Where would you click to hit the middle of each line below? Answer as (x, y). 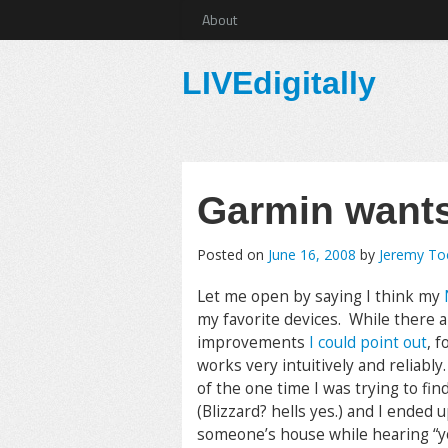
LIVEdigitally (279, 83)
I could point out (368, 342)
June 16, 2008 (312, 254)
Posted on (232, 254)
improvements (253, 342)
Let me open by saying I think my (320, 296)
